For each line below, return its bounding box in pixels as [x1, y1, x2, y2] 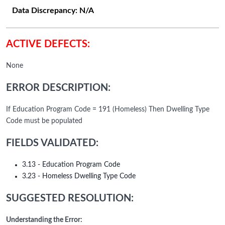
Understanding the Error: [6, 216, 82, 224]
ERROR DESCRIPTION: [6, 83, 110, 93]
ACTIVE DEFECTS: [6, 39, 90, 50]
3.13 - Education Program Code [22, 161, 120, 169]
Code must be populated [6, 118, 82, 125]
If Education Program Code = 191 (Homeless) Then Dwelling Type [6, 106, 209, 114]
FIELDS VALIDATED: [6, 138, 98, 149]
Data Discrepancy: [12, 7, 79, 15]
